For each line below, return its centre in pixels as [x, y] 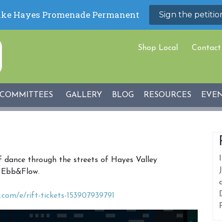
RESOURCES [167, 95]
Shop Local [158, 48]
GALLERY [84, 95]
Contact [206, 48]
